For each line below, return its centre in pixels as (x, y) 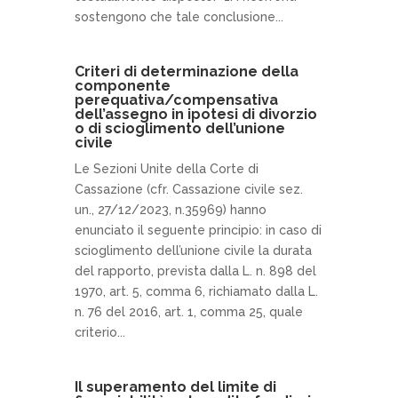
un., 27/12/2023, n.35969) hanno (171, 210)
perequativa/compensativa (176, 100)
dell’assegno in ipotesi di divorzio (196, 114)
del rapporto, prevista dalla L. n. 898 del (195, 271)
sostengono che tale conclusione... (179, 17)
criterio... (100, 332)
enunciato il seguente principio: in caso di (198, 230)
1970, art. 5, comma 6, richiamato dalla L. (196, 291)
